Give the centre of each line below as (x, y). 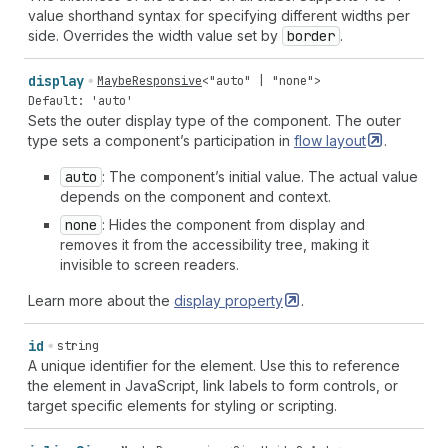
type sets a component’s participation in (161, 140)
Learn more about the (101, 300)
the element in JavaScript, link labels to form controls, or (213, 385)
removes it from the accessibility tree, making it (214, 244)
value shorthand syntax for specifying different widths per (219, 15)
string (78, 346)
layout (346, 140)
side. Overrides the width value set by (155, 35)
